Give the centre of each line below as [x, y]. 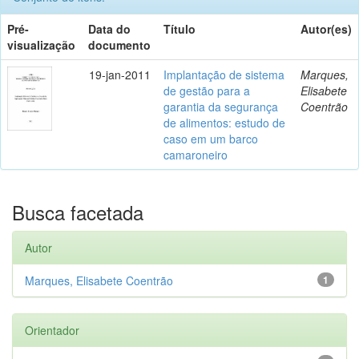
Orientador [52, 330]
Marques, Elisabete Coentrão [99, 280]
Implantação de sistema [224, 74]
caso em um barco [211, 138]
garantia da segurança [221, 106]
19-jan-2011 [120, 74]
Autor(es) [326, 28]
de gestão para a [207, 90]
